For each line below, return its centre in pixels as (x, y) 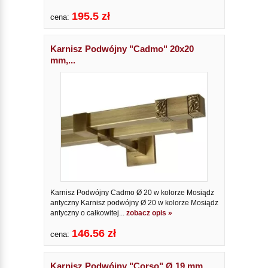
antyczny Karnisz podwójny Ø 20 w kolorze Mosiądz (134, 203)
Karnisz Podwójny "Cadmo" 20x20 (122, 48)
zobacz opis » (149, 213)
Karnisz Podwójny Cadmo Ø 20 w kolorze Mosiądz (132, 193)
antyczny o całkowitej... (88, 213)
